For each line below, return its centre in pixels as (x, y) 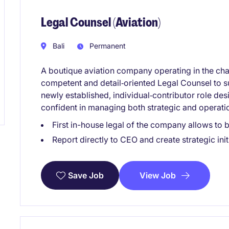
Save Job (86, 176)
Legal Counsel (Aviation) (101, 22)
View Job (158, 175)
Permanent (107, 45)
